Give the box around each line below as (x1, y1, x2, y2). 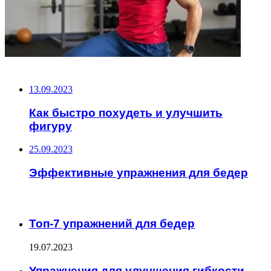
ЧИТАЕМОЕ (5, 191, 59, 206)
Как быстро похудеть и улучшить (29, 106, 223, 119)
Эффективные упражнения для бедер (29, 166, 248, 179)
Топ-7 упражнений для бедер (29, 217, 195, 230)
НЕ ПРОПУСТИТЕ (5, 59, 87, 74)
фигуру (29, 119, 72, 132)
